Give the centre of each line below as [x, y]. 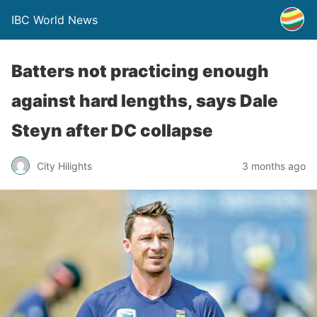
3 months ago [274, 166]
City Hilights [64, 166]
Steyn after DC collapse [112, 131]
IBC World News [54, 20]
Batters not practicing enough [140, 71]
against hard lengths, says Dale [145, 101]
